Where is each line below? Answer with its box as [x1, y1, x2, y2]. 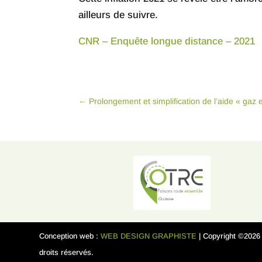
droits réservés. [39, 247, 94, 257]
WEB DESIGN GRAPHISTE [101, 231, 197, 240]
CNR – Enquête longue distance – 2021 [78, 35, 256, 47]
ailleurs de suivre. [78, 9, 158, 20]
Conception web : [39, 231, 101, 240]
